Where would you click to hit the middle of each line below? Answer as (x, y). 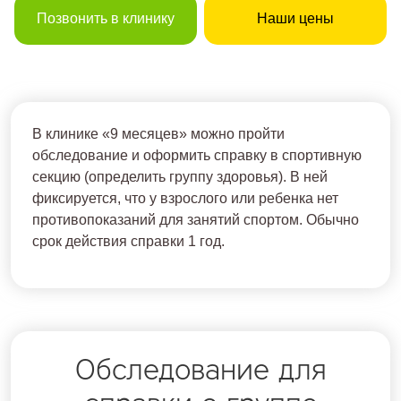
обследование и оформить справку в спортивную (197, 155)
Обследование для (200, 369)
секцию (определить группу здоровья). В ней (180, 176)
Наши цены (295, 18)
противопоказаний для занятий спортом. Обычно (196, 219)
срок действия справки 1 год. (128, 241)
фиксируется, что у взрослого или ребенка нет (185, 198)
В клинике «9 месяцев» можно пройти (158, 133)
